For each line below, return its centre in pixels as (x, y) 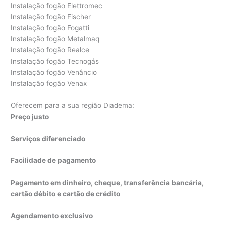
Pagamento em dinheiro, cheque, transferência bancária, (107, 183)
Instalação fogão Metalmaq (55, 39)
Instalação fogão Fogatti (50, 27)
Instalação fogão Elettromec (57, 5)
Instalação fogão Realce (50, 50)
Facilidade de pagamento (53, 161)
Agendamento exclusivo (52, 216)
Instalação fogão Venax (49, 83)
